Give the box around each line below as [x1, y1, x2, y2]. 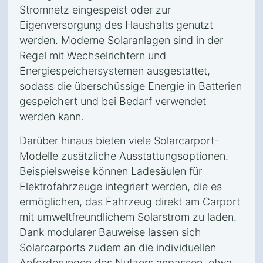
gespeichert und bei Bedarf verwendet [19, 95, 206, 107]
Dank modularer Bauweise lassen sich [19, 226, 201, 238]
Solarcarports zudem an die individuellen [19, 241, 216, 254]
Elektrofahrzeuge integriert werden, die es [19, 180, 222, 193]
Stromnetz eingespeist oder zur [19, 4, 171, 16]
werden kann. [19, 110, 84, 123]
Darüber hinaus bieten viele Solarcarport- [19, 134, 219, 147]
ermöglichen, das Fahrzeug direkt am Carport [19, 195, 240, 208]
